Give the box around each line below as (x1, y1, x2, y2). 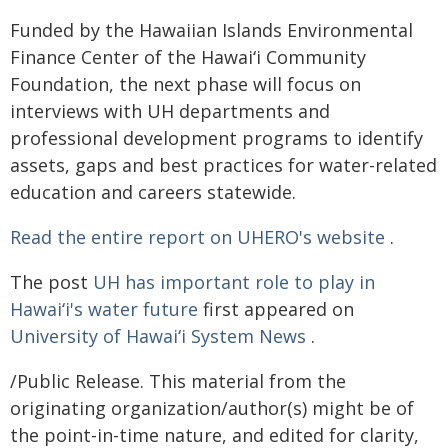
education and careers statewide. (10, 180, 296, 204)
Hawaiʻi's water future (10, 297, 198, 321)
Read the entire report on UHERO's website (10, 225, 385, 249)
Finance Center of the (10, 45, 201, 69)
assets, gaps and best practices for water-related (10, 153, 437, 177)
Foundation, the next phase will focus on (10, 72, 361, 96)
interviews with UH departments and (10, 99, 330, 123)
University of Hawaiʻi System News (10, 324, 306, 348)
